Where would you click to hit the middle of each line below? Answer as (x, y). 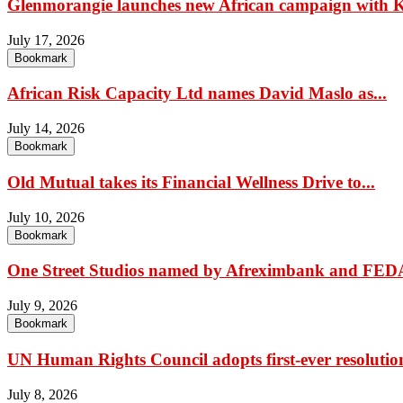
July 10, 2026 (46, 217)
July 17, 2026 (46, 40)
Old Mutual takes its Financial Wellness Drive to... (191, 182)
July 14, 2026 (46, 129)
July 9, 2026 (42, 306)
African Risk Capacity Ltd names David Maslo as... (197, 94)
